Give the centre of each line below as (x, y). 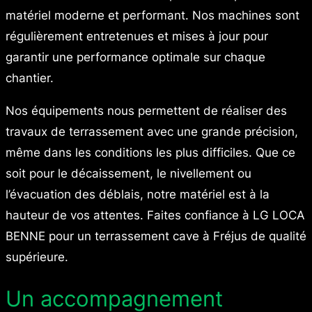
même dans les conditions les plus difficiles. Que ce (150, 153)
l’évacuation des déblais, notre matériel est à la (138, 195)
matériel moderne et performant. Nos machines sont (153, 16)
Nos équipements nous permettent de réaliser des (146, 111)
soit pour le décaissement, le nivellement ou (128, 174)
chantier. (30, 78)
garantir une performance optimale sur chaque (135, 57)
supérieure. (37, 257)
